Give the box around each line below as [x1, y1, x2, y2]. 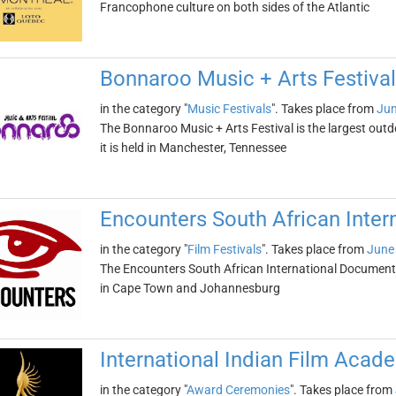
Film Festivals [187, 242, 262, 256]
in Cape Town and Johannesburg [99, 281, 280, 295]
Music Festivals [187, 102, 271, 116]
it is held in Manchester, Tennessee [99, 141, 286, 155]
